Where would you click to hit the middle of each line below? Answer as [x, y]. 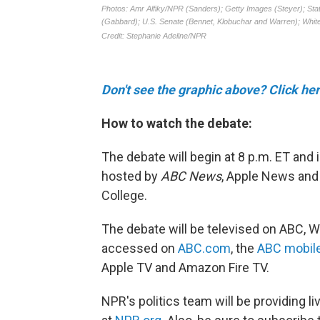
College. [124, 195]
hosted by [131, 176]
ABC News [191, 176]
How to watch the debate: [177, 123]
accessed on [140, 248]
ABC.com [204, 248]
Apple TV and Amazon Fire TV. [185, 267]
